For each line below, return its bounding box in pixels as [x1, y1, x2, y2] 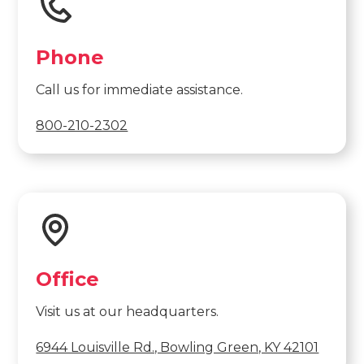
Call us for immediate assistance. [36, 82, 244, 98]
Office [36, 267, 100, 292]
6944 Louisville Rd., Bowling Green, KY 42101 [36, 340, 319, 356]
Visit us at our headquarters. [36, 304, 219, 320]
